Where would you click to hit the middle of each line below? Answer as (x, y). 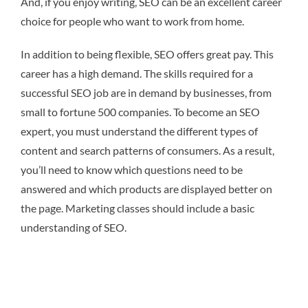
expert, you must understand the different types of (139, 131)
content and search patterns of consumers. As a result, (147, 150)
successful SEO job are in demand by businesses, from (146, 92)
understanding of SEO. (74, 227)
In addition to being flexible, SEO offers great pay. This (147, 54)
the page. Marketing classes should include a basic (137, 208)
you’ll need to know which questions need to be (132, 169)
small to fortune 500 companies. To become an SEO (140, 111)
